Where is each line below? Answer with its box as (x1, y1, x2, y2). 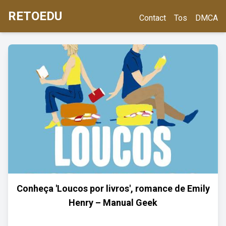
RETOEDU (8, 9, 62, 23)
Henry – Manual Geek (69, 197, 157, 208)
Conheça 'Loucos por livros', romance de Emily (16, 183, 210, 194)
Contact (139, 13, 166, 23)
